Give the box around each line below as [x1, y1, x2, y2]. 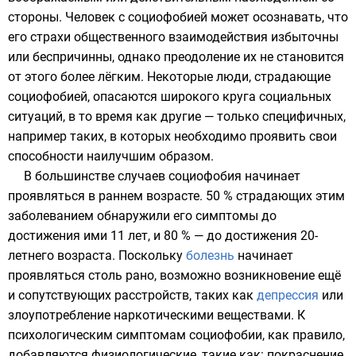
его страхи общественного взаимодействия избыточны [8, 29, 339, 44]
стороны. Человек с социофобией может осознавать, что [8, 10, 348, 25]
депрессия [257, 288, 319, 303]
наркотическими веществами [114, 308, 291, 323]
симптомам [116, 327, 186, 342]
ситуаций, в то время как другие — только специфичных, [8, 109, 346, 124]
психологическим [8, 327, 116, 342]
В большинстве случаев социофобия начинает [24, 168, 300, 184]
